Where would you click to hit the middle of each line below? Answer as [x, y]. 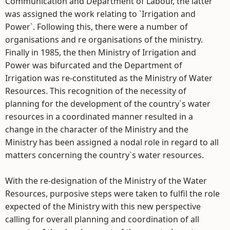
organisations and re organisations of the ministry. [104, 40]
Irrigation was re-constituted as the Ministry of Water [109, 78]
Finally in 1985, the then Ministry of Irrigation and [101, 52]
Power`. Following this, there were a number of [97, 27]
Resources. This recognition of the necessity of [96, 91]
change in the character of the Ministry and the [97, 129]
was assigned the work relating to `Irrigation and [100, 14]
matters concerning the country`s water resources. [104, 155]
